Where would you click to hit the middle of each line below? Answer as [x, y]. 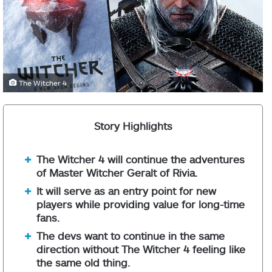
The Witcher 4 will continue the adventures [141, 159]
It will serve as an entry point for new [126, 191]
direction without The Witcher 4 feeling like [141, 249]
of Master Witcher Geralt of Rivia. [117, 172]
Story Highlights [133, 126]
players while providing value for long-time [141, 204]
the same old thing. [83, 262]
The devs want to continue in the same [131, 236]
